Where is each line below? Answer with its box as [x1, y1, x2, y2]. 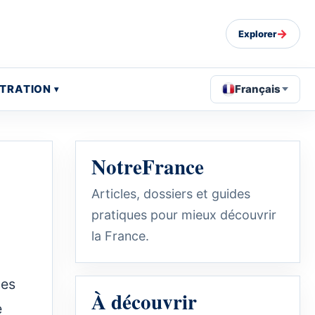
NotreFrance [91, 151, 204, 181]
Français [235, 82, 281, 96]
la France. [91, 228, 149, 243]
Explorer [238, 27, 276, 39]
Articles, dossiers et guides [91, 186, 250, 201]
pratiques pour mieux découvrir [91, 207, 276, 222]
